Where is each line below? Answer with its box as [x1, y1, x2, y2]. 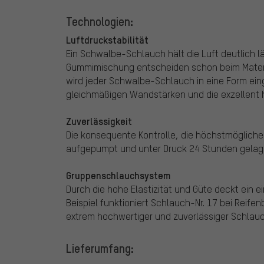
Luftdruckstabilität [66, 33, 148, 47]
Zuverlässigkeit [66, 114, 132, 128]
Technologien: [66, 14, 133, 29]
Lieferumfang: [66, 240, 134, 256]
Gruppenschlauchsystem [66, 169, 171, 182]
